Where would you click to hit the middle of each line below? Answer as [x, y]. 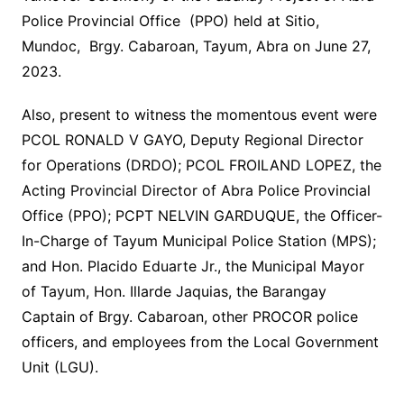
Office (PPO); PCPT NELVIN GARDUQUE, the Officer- [202, 216]
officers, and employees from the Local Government [200, 342]
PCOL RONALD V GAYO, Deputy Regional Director [192, 140]
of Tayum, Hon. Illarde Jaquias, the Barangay [174, 292]
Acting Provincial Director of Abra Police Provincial [196, 191]
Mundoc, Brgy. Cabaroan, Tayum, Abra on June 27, [196, 46]
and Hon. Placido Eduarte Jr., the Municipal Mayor [193, 266]
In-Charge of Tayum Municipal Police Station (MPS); [198, 241]
